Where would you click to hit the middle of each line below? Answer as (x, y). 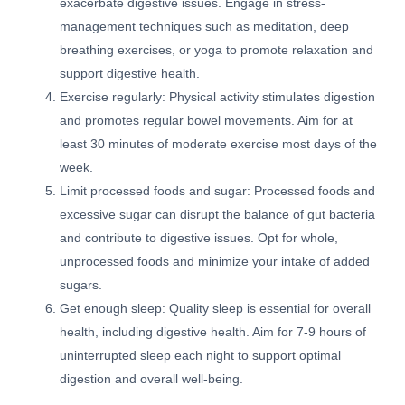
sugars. (81, 286)
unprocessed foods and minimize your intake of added (215, 262)
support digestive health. (130, 74)
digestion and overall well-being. (152, 380)
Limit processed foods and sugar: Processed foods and (218, 192)
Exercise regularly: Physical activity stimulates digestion (218, 98)
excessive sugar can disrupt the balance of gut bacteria (218, 215)
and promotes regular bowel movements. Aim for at (207, 121)
